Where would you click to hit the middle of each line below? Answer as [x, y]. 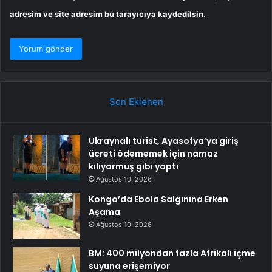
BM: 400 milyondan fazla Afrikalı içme [172, 253]
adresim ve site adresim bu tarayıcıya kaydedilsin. [108, 14]
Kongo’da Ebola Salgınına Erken [158, 199]
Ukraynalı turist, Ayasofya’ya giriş [164, 141]
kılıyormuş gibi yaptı [134, 166]
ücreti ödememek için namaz [153, 153]
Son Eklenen [136, 101]
